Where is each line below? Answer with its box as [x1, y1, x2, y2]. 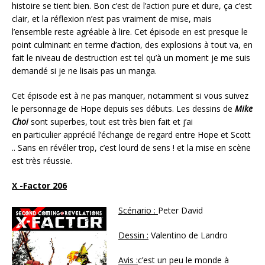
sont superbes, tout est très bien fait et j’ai [28, 116, 193, 128]
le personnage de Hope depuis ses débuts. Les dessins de [12, 103, 235, 115]
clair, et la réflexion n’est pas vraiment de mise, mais [12, 13, 212, 25]
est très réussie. [12, 155, 72, 167]
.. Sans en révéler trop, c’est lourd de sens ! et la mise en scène [12, 142, 251, 154]
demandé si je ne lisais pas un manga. [12, 65, 157, 77]
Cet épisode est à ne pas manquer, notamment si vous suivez [12, 90, 248, 102]
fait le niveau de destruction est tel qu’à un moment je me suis [12, 52, 250, 64]
